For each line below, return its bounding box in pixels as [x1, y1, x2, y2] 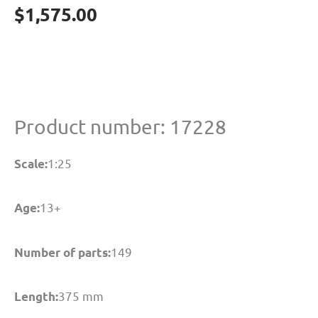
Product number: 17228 [14, 115, 226, 139]
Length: [14, 288, 58, 304]
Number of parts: [14, 244, 111, 260]
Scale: [14, 155, 48, 171]
